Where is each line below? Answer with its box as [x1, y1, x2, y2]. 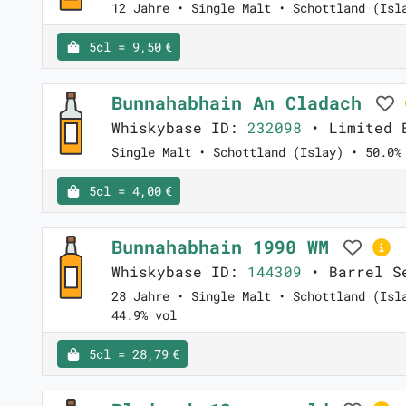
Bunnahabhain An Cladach [111, 91, 372, 115]
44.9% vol [111, 306, 177, 324]
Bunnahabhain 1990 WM [111, 235, 340, 259]
